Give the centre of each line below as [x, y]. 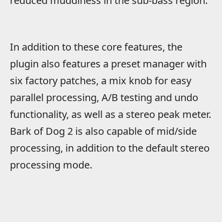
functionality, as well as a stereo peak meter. [111, 114]
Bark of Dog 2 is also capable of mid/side [103, 131]
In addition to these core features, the [96, 47]
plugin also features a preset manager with [108, 64]
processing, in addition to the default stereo [110, 148]
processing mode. [51, 165]
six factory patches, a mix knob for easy [101, 81]
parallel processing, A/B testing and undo [104, 98]
